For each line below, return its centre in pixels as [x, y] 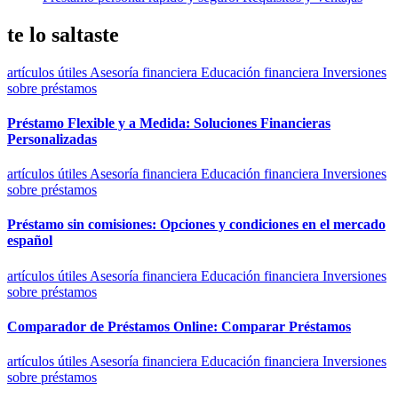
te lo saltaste [63, 34]
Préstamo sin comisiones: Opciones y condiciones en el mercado [196, 225]
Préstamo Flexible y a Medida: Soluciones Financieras [169, 123]
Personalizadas [52, 139]
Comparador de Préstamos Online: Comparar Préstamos [179, 326]
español [30, 241]
